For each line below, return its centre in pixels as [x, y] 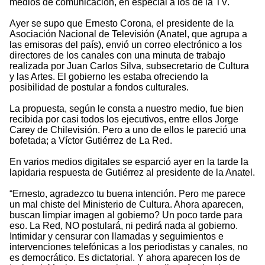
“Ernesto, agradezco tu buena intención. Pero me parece [127, 194]
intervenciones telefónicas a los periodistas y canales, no [129, 247]
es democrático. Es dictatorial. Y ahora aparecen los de [125, 258]
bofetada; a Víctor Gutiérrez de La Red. [91, 141]
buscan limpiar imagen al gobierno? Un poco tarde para [126, 215]
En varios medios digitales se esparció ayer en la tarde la [129, 162]
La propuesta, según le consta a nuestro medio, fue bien [127, 109]
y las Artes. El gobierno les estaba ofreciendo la [109, 77]
